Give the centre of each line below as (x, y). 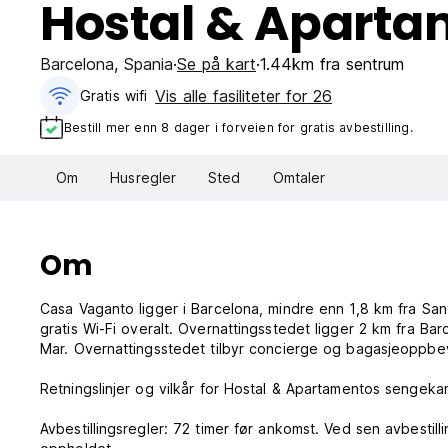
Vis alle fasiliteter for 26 (244, 96)
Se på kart (216, 64)
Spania (148, 64)
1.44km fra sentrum (332, 64)
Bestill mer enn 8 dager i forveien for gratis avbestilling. (238, 127)
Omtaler (299, 178)
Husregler (143, 178)
